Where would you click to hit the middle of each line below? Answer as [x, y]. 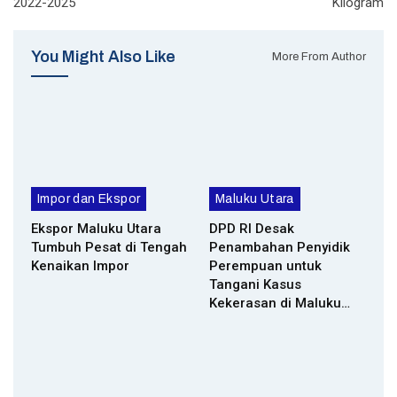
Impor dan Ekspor [89, 198]
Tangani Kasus [255, 284]
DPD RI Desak [252, 228]
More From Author [319, 56]
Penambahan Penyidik [280, 247]
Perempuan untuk [265, 265]
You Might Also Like [103, 57]
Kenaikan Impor [80, 265]
